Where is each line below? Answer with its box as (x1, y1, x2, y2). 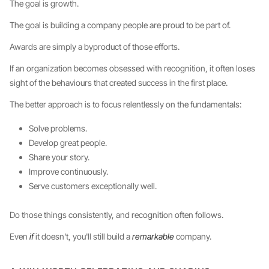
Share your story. (29, 152, 89, 162)
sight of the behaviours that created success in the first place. (10, 77, 228, 88)
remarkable (132, 231, 174, 241)
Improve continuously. (29, 166, 108, 177)
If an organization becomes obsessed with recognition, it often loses (10, 63, 255, 73)
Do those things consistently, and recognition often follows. (10, 210, 223, 220)
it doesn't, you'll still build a (34, 231, 132, 241)
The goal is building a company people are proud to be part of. (10, 20, 231, 30)
